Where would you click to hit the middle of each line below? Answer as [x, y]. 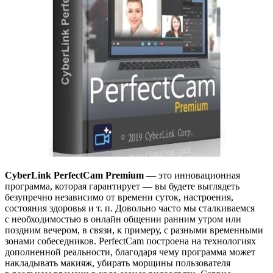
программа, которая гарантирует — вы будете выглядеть [122, 186]
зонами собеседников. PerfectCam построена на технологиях [130, 241]
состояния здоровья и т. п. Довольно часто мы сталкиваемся [130, 208]
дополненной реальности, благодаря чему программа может [130, 252]
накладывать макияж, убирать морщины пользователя [118, 263]
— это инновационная [192, 175]
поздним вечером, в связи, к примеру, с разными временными [134, 230]
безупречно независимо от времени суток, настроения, [119, 197]
